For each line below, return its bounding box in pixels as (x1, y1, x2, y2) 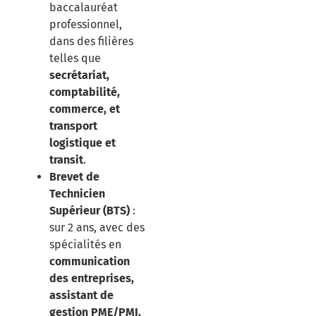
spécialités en (49, 238, 121, 252)
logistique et (49, 136, 116, 150)
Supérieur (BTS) (49, 204, 130, 218)
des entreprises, (49, 272, 134, 286)
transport (49, 119, 97, 133)
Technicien (49, 187, 105, 201)
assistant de (49, 288, 114, 303)
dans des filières (49, 35, 133, 49)
